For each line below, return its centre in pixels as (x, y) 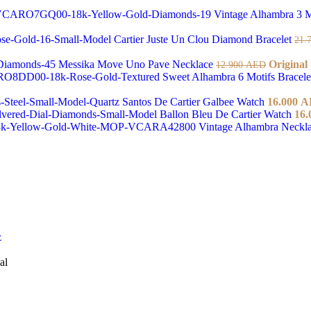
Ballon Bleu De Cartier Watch (227, 114)
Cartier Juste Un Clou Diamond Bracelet (204, 39)
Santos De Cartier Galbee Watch (195, 101)
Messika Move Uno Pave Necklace (137, 64)
